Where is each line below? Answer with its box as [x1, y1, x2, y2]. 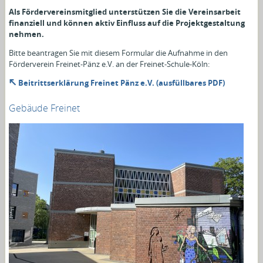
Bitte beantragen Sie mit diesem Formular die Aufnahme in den [9, 47, 228, 58]
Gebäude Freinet [9, 101, 80, 114]
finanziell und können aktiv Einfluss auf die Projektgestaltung [9, 17, 245, 28]
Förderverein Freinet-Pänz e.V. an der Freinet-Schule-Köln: [9, 58, 210, 69]
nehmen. [9, 28, 45, 39]
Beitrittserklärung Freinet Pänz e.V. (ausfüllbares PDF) [18, 77, 225, 88]
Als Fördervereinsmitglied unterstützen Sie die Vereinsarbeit [9, 6, 241, 17]
